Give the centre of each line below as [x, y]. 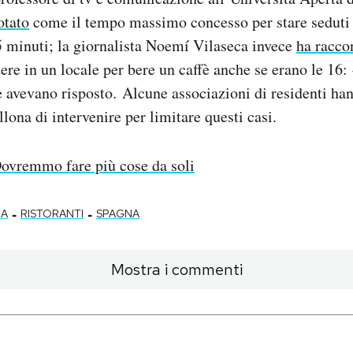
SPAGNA [118, 214]
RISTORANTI [52, 214]
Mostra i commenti [176, 270]
